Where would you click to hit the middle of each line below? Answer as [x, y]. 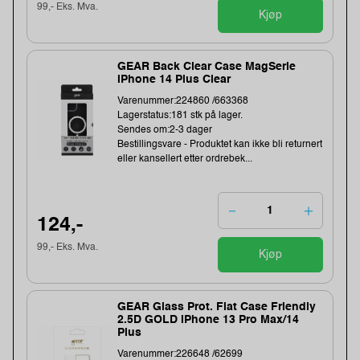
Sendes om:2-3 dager [165, 131]
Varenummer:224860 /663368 [183, 102]
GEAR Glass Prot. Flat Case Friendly [217, 307]
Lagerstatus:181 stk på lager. [180, 116]
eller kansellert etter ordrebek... [185, 160]
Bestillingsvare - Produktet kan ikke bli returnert [220, 145]
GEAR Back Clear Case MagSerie [207, 67]
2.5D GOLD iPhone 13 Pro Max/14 [209, 319]
